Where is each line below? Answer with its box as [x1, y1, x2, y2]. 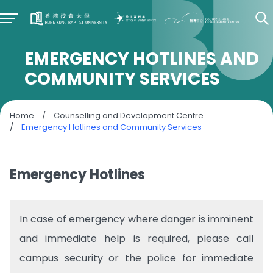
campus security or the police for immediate [19, 251, 253, 265]
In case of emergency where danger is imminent [19, 212, 253, 226]
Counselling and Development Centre [54, 110, 204, 121]
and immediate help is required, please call [19, 232, 253, 246]
